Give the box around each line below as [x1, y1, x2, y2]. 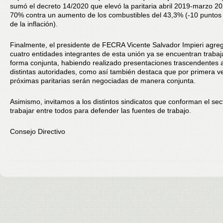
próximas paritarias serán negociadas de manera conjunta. [10, 77, 196, 85]
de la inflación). [10, 20, 58, 28]
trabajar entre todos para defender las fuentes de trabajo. [10, 107, 191, 114]
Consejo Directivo [10, 127, 65, 135]
